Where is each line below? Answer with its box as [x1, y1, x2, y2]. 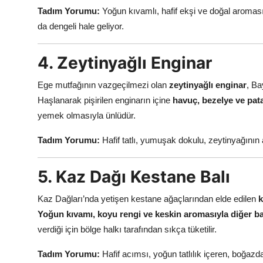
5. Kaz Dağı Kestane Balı [38, 166, 230, 187]
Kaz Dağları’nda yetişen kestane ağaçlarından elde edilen [38, 193, 258, 204]
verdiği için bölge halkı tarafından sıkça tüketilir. [38, 224, 217, 234]
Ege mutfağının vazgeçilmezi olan [38, 79, 169, 90]
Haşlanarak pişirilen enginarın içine [38, 95, 173, 105]
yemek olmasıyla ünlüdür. [38, 110, 136, 120]
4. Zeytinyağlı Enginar [38, 52, 212, 73]
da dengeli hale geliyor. [38, 21, 124, 31]
